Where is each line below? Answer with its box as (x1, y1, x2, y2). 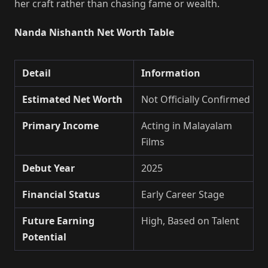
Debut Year (22, 161, 75, 175)
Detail (22, 66, 51, 80)
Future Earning (22, 214, 95, 227)
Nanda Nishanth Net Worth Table (14, 25, 174, 39)
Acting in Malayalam (141, 118, 232, 132)
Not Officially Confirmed (141, 92, 250, 106)
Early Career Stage (141, 187, 224, 201)
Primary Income (22, 118, 99, 132)
